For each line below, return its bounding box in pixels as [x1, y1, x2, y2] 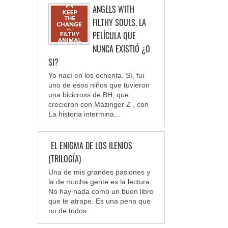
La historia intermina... [48, 110, 120, 119]
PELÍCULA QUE [93, 29, 136, 42]
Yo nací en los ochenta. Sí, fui [48, 71, 144, 80]
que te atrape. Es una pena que [48, 197, 151, 206]
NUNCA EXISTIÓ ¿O [93, 42, 150, 55]
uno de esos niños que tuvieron [48, 81, 150, 90]
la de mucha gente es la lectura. [48, 178, 152, 186]
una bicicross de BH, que [48, 91, 129, 99]
